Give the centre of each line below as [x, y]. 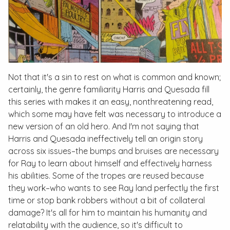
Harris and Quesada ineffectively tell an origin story [106, 139]
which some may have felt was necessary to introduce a [115, 114]
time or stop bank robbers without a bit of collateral [107, 200]
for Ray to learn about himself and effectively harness [110, 164]
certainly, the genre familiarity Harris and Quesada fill [109, 90]
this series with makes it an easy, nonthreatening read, [111, 102]
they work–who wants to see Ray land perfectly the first [114, 188]
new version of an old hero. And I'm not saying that [104, 127]
